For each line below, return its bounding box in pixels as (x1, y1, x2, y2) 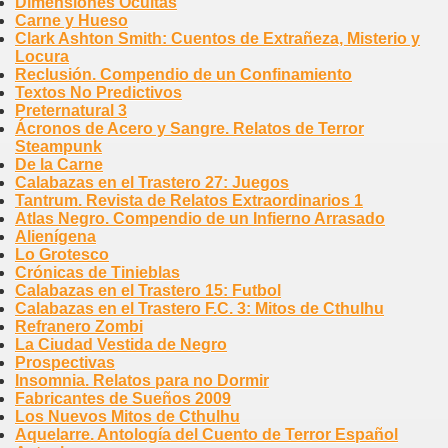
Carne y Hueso (15, 12, 128, 30)
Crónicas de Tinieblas (15, 264, 180, 282)
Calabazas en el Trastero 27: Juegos (15, 174, 289, 192)
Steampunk (15, 138, 102, 156)
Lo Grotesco (15, 246, 109, 264)
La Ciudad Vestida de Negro (15, 336, 227, 354)
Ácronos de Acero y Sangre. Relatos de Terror (15, 120, 364, 138)
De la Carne (15, 156, 103, 174)
